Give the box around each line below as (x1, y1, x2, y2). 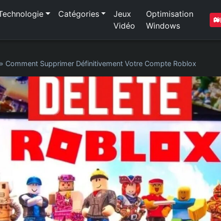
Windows (146, 21, 181, 31)
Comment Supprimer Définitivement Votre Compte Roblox (5, 59, 196, 68)
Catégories (58, 9, 99, 19)
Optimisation (146, 9, 194, 19)
